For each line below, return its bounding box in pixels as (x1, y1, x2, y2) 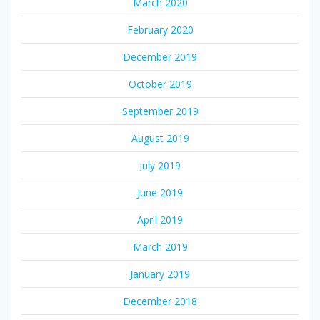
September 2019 (121, 104, 199, 119)
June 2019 (137, 186, 183, 200)
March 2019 (132, 240, 188, 254)
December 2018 (123, 294, 197, 309)
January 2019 (130, 267, 190, 281)
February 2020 (126, 23, 194, 37)
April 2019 (137, 213, 183, 227)
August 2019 (131, 131, 189, 146)
